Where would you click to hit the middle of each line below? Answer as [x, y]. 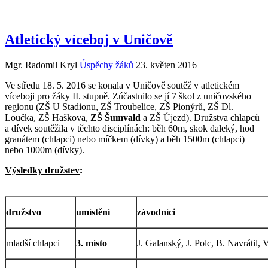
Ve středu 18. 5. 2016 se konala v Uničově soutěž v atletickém [122, 86]
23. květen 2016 [166, 65]
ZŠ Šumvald [115, 118]
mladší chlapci [33, 243]
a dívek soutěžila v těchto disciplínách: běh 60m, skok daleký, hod [130, 129]
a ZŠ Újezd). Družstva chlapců [200, 118]
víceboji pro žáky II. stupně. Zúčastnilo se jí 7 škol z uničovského [128, 96]
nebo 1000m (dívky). [45, 150]
